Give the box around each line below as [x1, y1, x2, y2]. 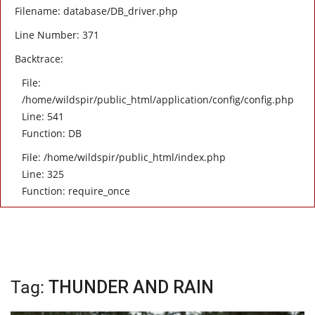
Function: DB [22, 127, 82, 140]
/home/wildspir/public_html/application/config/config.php [22, 93, 294, 106]
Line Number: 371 [15, 28, 99, 41]
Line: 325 [22, 167, 64, 181]
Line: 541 [22, 110, 64, 123]
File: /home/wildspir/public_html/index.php [22, 150, 226, 164]
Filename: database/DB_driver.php [15, 4, 178, 18]
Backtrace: [15, 52, 63, 65]
